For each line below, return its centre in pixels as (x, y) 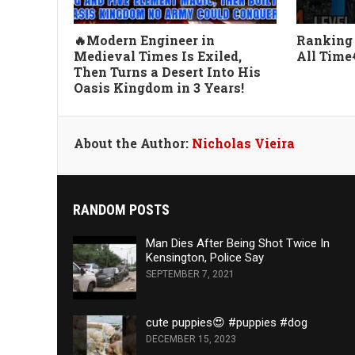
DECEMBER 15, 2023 (191, 339)
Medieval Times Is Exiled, (158, 55)
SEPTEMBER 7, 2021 (190, 274)
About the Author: (133, 143)
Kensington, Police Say (205, 257)
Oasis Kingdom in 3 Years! (159, 87)
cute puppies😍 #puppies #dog (227, 322)
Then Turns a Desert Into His (167, 71)
